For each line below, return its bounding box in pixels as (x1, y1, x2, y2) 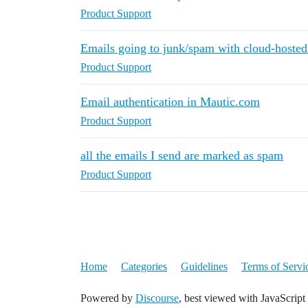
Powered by (80, 292, 135, 304)
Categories (121, 261, 167, 272)
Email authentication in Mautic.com (80, 95, 260, 109)
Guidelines (181, 261, 228, 272)
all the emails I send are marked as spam (80, 148, 283, 162)
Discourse (135, 292, 179, 304)
